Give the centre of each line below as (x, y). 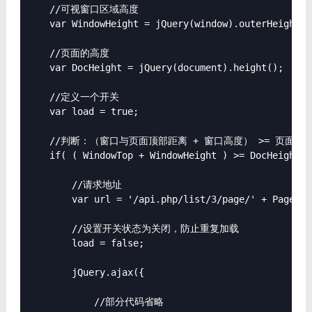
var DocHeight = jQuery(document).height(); (155, 68)
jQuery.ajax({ (85, 272)
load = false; (85, 243)
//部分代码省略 (95, 302)
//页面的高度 (68, 53)
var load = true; (83, 111)
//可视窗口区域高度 (83, 9)
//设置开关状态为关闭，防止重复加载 (133, 228)
